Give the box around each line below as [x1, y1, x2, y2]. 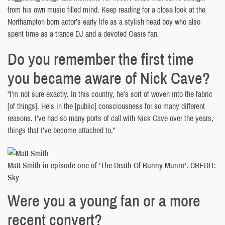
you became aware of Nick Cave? [8, 67, 210, 89]
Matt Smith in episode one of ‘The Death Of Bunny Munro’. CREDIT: [8, 160, 216, 171]
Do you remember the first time [8, 48, 194, 70]
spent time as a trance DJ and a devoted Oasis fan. [8, 28, 159, 40]
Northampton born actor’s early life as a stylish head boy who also [8, 16, 200, 28]
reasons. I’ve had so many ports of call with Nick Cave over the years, [8, 113, 213, 124]
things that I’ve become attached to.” [8, 125, 115, 136]
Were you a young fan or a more [8, 190, 200, 212]
